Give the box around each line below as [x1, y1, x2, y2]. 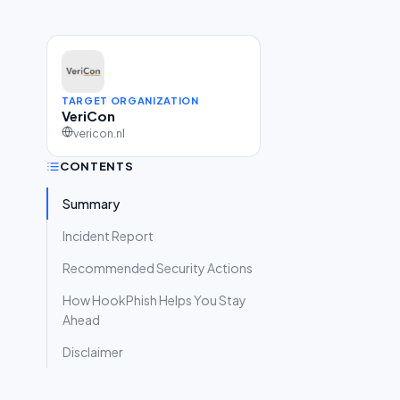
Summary [62, 196, 120, 212]
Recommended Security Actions [62, 260, 253, 276]
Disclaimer [62, 344, 123, 360]
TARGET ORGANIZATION [62, 95, 199, 106]
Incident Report [62, 228, 154, 244]
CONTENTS [60, 159, 134, 173]
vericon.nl [73, 126, 125, 140]
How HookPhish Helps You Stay [62, 292, 246, 308]
